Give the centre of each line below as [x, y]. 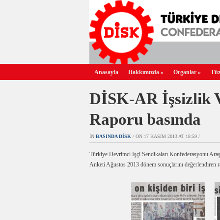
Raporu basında [145, 119]
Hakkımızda [144, 72]
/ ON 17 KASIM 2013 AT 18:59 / [165, 136]
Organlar [185, 72]
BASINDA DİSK [113, 136]
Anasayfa [106, 72]
